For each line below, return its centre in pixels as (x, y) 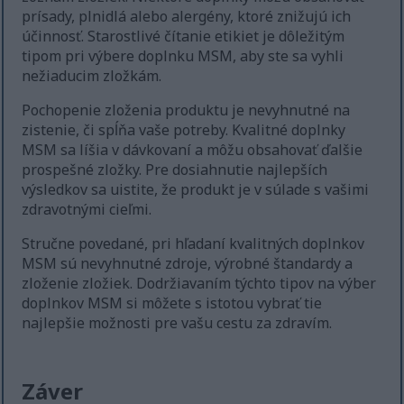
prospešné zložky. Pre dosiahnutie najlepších (175, 170)
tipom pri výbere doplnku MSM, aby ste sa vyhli (183, 56)
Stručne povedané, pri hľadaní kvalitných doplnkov (193, 244)
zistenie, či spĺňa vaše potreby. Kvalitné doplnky (184, 130)
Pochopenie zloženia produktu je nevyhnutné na (186, 110)
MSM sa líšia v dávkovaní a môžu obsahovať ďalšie (193, 150)
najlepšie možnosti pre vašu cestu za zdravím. (177, 323)
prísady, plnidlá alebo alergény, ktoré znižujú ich (187, 17)
